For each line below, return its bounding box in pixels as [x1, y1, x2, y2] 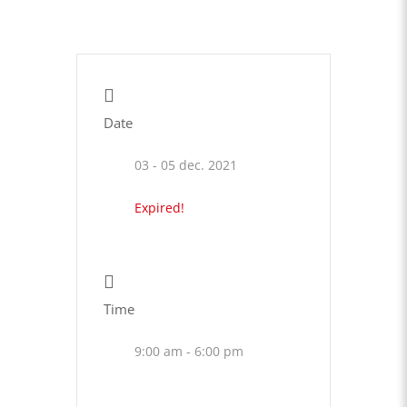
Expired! [134, 199, 184, 217]
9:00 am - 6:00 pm [134, 342, 243, 361]
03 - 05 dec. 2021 [134, 156, 237, 174]
